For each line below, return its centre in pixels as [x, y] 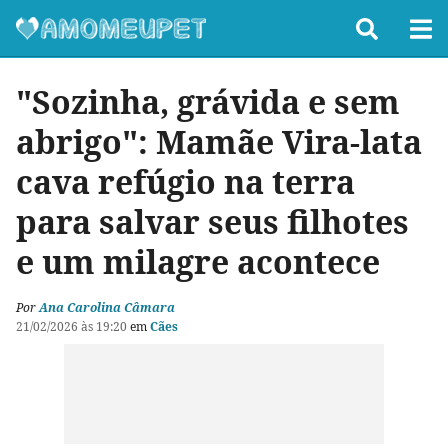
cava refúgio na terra [185, 181]
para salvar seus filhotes [212, 221]
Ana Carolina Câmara [107, 307]
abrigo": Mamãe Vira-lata [219, 141]
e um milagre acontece [198, 261]
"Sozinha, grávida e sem [208, 101]
